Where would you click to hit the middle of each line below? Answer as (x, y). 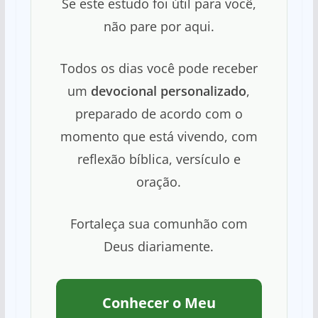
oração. (159, 182)
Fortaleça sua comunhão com (159, 224)
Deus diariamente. (159, 247)
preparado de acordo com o (159, 114)
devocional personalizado (169, 91)
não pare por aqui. (159, 27)
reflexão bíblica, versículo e (159, 159)
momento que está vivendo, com (159, 137)
